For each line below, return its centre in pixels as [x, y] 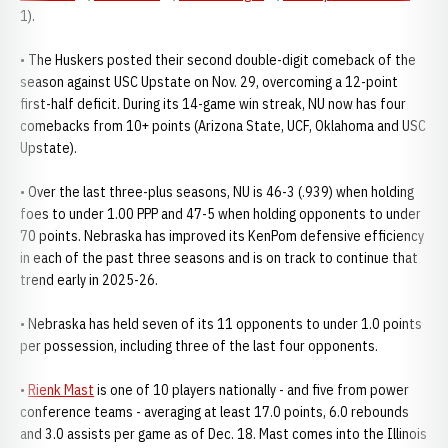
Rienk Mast [61, 390]
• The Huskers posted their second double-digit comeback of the [218, 60]
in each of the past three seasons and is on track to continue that [219, 258]
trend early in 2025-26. [89, 280]
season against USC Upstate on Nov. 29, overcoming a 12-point [209, 82]
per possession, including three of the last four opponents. [200, 346]
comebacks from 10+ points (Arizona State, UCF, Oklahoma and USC [223, 126]
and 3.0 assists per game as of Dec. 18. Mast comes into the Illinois [223, 434]
